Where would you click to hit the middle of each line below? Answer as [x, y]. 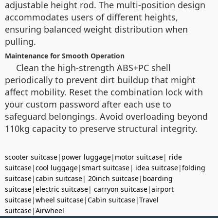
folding [194, 168]
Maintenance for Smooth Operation [65, 56]
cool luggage [57, 168]
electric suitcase [62, 189]
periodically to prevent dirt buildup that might [100, 80]
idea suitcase [157, 168]
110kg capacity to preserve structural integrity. [101, 128]
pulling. [20, 41]
